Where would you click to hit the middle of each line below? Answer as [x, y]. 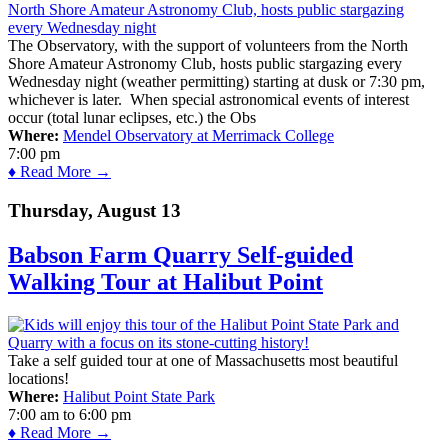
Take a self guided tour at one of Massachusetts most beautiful [203, 360]
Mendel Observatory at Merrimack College [198, 136]
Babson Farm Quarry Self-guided [180, 254]
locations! [38, 378]
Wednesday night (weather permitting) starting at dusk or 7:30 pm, [216, 82]
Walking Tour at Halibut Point [165, 281]
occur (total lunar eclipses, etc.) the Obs [132, 118]
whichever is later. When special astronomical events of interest [208, 100]
